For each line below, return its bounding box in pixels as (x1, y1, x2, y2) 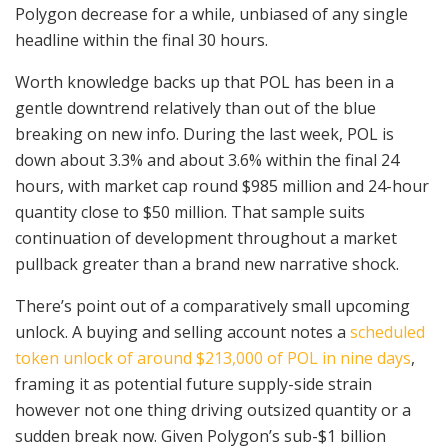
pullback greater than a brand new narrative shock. (15, 253, 399, 276)
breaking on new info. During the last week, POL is (15, 123, 394, 146)
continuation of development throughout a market (15, 227, 397, 250)
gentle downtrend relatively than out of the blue (15, 97, 376, 120)
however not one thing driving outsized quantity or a (15, 399, 411, 422)
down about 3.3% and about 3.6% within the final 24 (15, 149, 399, 172)
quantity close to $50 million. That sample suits (15, 201, 365, 224)
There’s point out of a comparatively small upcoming (15, 295, 410, 318)
